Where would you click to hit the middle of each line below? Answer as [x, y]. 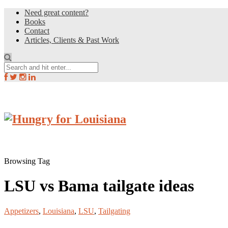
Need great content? [56, 12]
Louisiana [59, 211]
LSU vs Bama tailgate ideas [99, 186]
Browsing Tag [27, 161]
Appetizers [21, 211]
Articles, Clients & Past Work [72, 40]
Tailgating [114, 211]
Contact [37, 31]
